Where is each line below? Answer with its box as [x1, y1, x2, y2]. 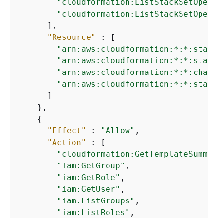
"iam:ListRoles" [57, 208, 130, 217]
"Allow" [101, 126, 135, 135]
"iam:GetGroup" [57, 161, 125, 170]
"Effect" [47, 126, 86, 135]
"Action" [47, 138, 86, 147]
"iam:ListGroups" [57, 196, 135, 205]
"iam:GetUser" [57, 184, 120, 194]
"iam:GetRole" [57, 173, 120, 182]
